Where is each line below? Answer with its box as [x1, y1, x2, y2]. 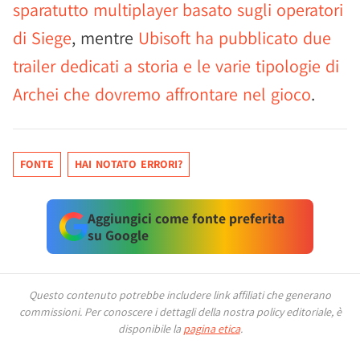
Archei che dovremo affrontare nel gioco [13, 83, 311, 105]
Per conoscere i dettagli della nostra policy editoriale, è [84, 305, 342, 319]
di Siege [13, 27, 72, 49]
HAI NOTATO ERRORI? [75, 157, 182, 171]
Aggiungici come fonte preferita [87, 209, 284, 227]
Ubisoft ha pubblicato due [138, 27, 331, 49]
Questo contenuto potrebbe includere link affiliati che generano [29, 288, 331, 302]
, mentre [72, 27, 138, 49]
